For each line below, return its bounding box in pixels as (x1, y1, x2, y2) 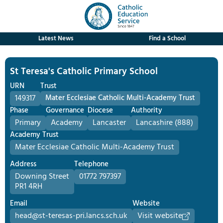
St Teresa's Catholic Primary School (10, 64, 158, 79)
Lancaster (93, 116, 126, 129)
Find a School (149, 33, 186, 44)
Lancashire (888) (136, 116, 193, 129)
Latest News (38, 33, 74, 44)
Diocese (88, 105, 113, 116)
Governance (46, 105, 84, 116)
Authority (131, 105, 162, 116)
